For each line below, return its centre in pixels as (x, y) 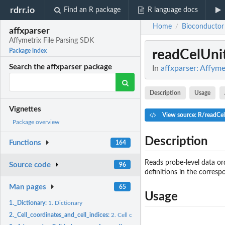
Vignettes (25, 109)
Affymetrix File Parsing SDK (52, 41)
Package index (28, 51)
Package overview (36, 122)
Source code (30, 165)
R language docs (173, 10)
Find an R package (92, 10)
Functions (25, 143)
